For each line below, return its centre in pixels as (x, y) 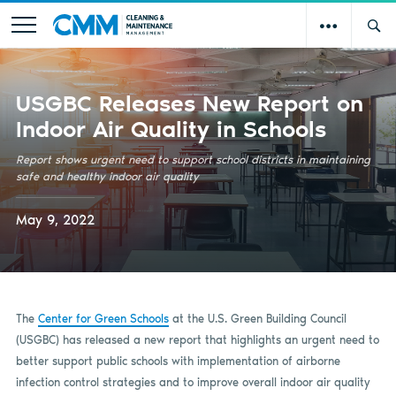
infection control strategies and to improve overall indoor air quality (193, 382)
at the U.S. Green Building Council (257, 318)
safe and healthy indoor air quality (107, 176)
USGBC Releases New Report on (189, 103)
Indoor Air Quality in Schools (171, 129)
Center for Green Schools (103, 318)
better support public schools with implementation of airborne (178, 361)
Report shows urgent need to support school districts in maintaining (193, 159)
